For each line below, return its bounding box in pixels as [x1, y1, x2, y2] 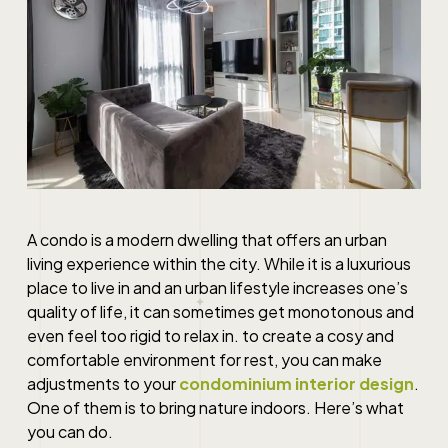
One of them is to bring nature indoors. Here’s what [26, 396, 404, 418]
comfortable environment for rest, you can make [26, 348, 382, 370]
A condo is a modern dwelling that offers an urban [26, 228, 387, 250]
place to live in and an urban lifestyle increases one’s [26, 276, 408, 298]
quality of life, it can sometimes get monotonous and [26, 300, 414, 322]
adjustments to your [26, 372, 179, 394]
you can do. [26, 420, 116, 442]
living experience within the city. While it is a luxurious [26, 252, 411, 274]
